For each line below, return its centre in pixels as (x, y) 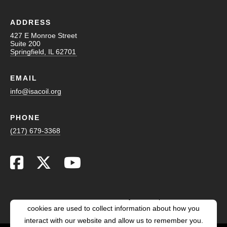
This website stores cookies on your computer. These (113, 196)
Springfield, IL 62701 (43, 51)
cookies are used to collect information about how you (113, 208)
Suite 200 (25, 43)
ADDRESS (31, 22)
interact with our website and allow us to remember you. (113, 220)
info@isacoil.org (36, 91)
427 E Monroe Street (44, 35)
